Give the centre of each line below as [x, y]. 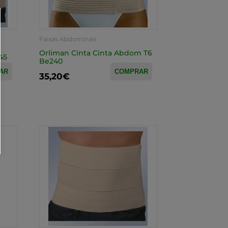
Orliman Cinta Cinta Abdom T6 [95, 53]
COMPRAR [131, 72]
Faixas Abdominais [68, 39]
